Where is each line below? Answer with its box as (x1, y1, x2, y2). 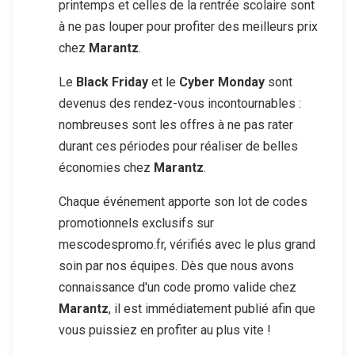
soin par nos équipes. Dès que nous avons (59, 258, 294, 273)
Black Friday (76, 74, 148, 90)
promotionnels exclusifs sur (59, 215, 214, 231)
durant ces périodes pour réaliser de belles (59, 138, 298, 154)
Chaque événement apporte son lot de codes (59, 193, 307, 209)
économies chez (59, 159, 154, 175)
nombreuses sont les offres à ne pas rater (59, 116, 293, 132)
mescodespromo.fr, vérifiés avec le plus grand (59, 236, 315, 252)
